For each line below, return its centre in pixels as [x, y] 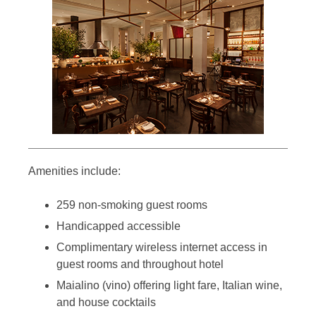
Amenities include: [74, 171]
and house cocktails [106, 303]
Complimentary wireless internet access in [162, 248]
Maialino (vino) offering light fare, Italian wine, [169, 286]
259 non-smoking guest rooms [132, 205]
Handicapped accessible [119, 226]
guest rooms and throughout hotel [140, 265]
